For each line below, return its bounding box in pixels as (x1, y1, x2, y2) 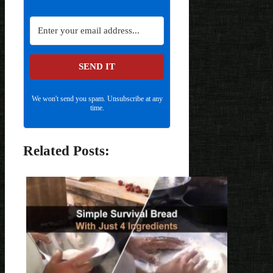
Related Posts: (23, 143, 110, 159)
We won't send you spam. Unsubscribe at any (31, 94, 163, 103)
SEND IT (79, 61, 116, 71)
